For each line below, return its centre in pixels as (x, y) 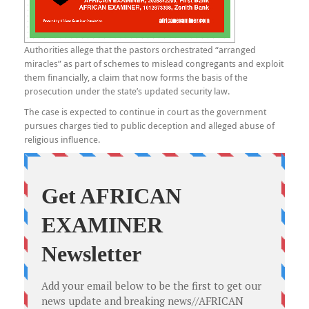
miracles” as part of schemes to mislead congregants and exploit (154, 63)
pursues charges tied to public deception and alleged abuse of (149, 126)
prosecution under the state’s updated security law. (127, 91)
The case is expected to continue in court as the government (145, 112)
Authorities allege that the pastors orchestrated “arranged (140, 50)
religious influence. (62, 139)
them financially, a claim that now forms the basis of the (136, 77)
